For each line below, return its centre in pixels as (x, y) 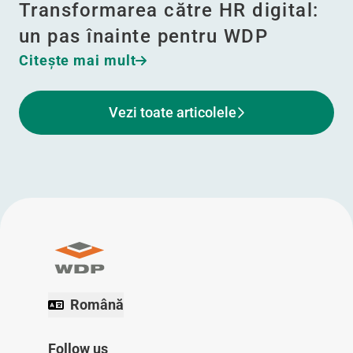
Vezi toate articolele (173, 113)
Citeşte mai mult (78, 61)
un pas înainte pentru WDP (144, 37)
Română (97, 305)
